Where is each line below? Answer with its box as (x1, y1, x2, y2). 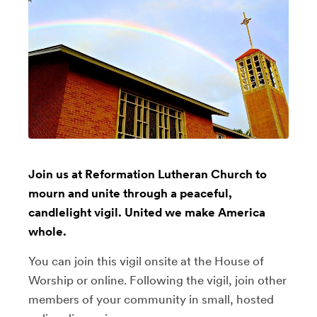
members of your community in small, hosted (28, 292, 274, 306)
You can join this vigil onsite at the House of (28, 253, 264, 268)
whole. (28, 224, 67, 238)
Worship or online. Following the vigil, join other (28, 272, 287, 287)
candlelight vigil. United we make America (28, 204, 265, 219)
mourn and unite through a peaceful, (28, 185, 232, 200)
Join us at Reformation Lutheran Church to (28, 166, 267, 181)
